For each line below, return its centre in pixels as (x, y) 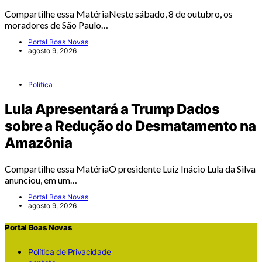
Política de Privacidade (70, 251)
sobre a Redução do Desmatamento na (130, 126)
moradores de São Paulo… (56, 25)
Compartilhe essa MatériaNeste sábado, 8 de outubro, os (119, 14)
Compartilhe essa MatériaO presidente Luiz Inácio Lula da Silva (130, 169)
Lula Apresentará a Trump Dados (112, 109)
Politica (40, 85)
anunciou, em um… (41, 180)
